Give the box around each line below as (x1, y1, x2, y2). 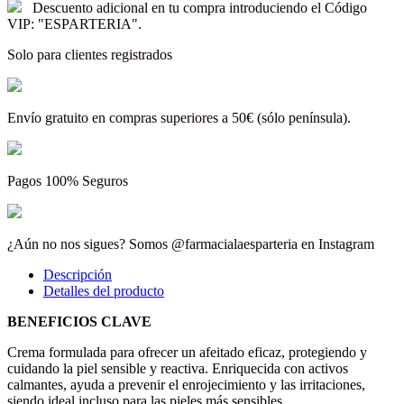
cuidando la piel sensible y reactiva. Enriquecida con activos (7, 360, 348, 376)
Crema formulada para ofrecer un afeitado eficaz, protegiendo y (7, 344, 367, 360)
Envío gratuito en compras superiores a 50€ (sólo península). (7, 109, 351, 125)
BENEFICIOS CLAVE (7, 313, 151, 329)
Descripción (43, 266, 112, 282)
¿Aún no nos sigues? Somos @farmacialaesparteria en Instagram (7, 235, 374, 252)
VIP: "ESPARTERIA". (7, 15, 142, 32)
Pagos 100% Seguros (7, 172, 128, 188)
